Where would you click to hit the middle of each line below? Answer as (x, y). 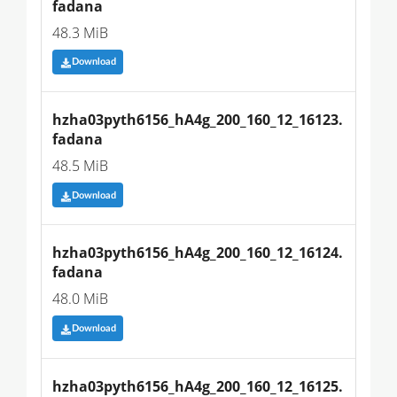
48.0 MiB (80, 299)
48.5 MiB (80, 165)
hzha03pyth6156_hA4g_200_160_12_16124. (198, 253)
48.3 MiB (80, 32)
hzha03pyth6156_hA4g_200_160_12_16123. (198, 119)
